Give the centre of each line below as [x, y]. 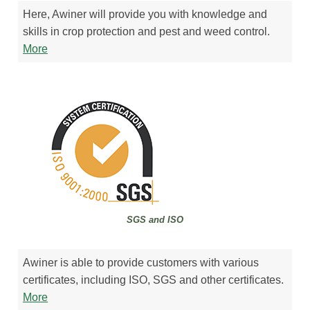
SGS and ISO [155, 219]
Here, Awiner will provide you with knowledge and [145, 14]
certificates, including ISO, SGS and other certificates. [154, 280]
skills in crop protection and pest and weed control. [147, 31]
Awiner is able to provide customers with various [141, 263]
